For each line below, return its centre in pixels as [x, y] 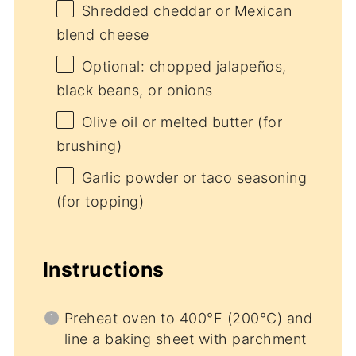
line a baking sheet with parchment [185, 339]
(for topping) [100, 202]
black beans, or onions [134, 91]
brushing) [89, 146]
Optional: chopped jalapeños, [184, 67]
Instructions [103, 270]
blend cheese [103, 35]
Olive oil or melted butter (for [182, 122]
